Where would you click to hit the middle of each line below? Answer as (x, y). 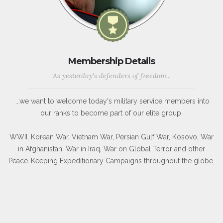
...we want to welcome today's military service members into (111, 101)
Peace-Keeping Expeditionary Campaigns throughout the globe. (111, 161)
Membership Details (111, 61)
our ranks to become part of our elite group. (111, 113)
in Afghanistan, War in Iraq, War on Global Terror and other (111, 149)
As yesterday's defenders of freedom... (111, 76)
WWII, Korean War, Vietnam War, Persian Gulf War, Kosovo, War (111, 137)
